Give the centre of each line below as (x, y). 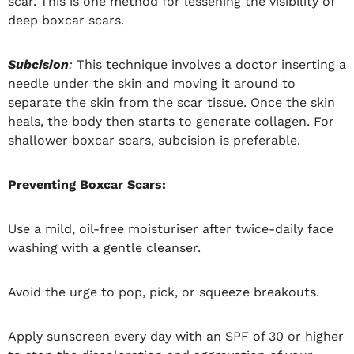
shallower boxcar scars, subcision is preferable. (154, 140)
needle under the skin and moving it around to (152, 83)
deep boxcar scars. (66, 20)
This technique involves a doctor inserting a (209, 64)
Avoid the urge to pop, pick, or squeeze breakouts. (164, 292)
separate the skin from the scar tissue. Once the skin (171, 102)
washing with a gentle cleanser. (104, 247)
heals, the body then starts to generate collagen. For (171, 121)
